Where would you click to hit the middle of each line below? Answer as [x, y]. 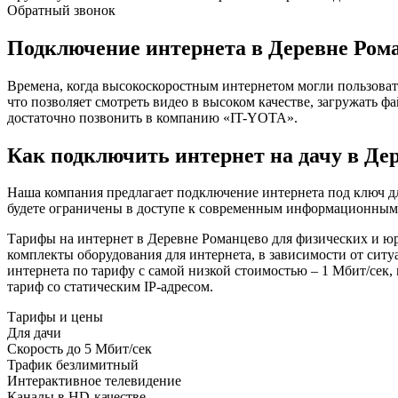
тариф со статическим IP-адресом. [110, 287]
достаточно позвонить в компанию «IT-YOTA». [152, 117]
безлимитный [97, 365]
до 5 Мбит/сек [109, 349]
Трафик [30, 365]
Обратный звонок [61, 10]
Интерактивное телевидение [94, 381]
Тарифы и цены [55, 317]
